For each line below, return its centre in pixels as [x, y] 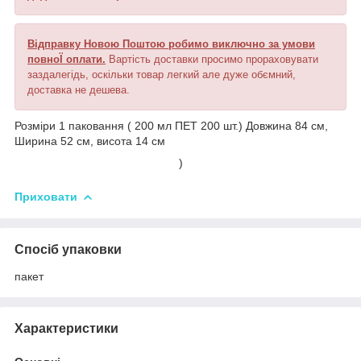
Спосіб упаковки [68, 249]
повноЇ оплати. [66, 59]
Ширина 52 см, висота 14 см [91, 141]
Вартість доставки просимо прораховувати [212, 59]
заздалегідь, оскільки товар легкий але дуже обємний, [162, 74]
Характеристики [66, 328]
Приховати [46, 196]
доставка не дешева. [79, 89]
